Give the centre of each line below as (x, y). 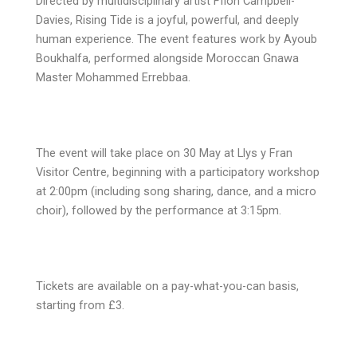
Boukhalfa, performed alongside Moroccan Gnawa (167, 59)
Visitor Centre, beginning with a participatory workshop (177, 172)
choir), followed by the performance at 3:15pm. (158, 210)
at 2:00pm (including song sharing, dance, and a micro (176, 191)
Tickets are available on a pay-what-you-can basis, (167, 286)
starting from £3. (80, 305)
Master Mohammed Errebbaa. (113, 78)
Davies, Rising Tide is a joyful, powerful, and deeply (167, 20)
